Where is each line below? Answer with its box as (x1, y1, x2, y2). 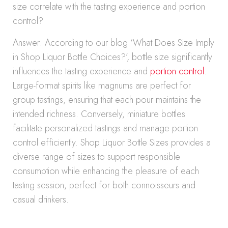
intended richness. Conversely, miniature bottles (13, 107, 185, 121)
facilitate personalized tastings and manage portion (13, 122, 198, 135)
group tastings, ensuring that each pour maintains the (13, 93, 201, 106)
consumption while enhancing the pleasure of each (13, 164, 199, 178)
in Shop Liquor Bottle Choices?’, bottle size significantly (13, 50, 212, 64)
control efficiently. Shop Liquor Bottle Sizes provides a (13, 136, 211, 149)
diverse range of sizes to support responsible (13, 150, 180, 163)
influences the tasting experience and (13, 65, 150, 78)
